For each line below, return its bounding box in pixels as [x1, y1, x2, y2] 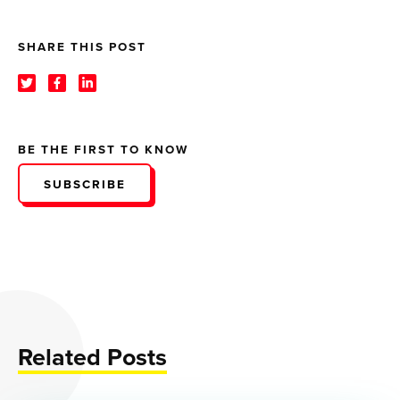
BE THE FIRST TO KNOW [18, 139, 189, 158]
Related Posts [18, 338, 168, 374]
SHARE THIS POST [18, 37, 147, 56]
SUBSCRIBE [44, 174, 127, 193]
